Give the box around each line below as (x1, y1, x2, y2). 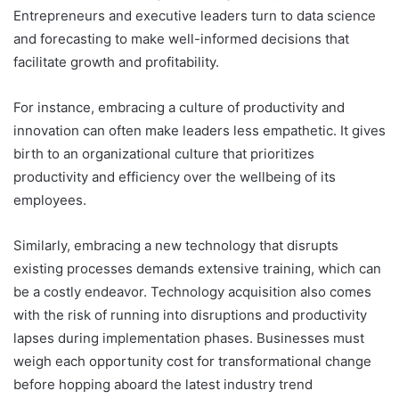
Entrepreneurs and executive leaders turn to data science (13, 6, 376, 24)
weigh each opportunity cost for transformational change (13, 352, 371, 370)
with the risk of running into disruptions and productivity (13, 305, 367, 323)
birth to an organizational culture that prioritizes (13, 144, 314, 162)
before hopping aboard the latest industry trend (13, 375, 313, 393)
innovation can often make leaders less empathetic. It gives (13, 121, 386, 139)
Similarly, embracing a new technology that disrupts (13, 236, 338, 254)
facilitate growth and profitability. (13, 53, 219, 70)
